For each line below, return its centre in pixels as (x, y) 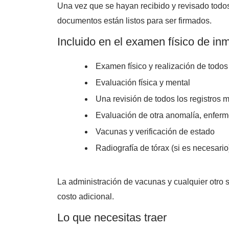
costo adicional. (86, 197)
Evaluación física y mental (143, 83)
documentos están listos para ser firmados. (134, 21)
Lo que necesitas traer (112, 217)
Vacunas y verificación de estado (155, 132)
